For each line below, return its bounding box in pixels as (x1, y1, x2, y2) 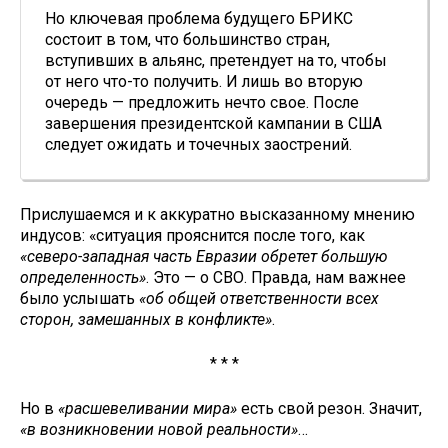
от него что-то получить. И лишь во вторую (45, 71, 363, 91)
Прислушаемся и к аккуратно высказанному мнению (20, 204, 415, 224)
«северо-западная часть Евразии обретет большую (20, 246, 388, 266)
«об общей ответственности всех (139, 288, 379, 308)
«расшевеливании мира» (58, 399, 237, 419)
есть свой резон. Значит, (237, 399, 422, 419)
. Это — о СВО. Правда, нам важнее (146, 267, 406, 287)
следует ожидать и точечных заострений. (45, 134, 352, 154)
